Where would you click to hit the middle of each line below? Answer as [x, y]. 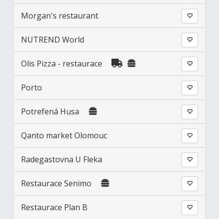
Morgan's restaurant [60, 16]
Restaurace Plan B [55, 208]
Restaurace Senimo [56, 184]
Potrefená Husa [51, 112]
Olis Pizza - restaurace [62, 64]
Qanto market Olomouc [64, 136]
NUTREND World [53, 40]
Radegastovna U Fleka [62, 160]
